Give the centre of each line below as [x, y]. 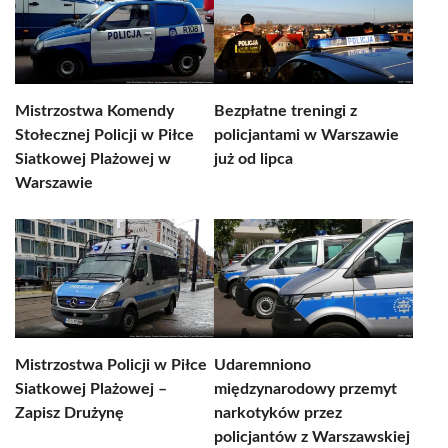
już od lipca [253, 159]
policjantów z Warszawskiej [312, 437]
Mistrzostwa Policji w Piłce [111, 365]
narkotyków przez [278, 413]
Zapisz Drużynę [69, 413]
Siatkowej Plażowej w [93, 159]
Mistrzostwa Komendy [94, 111]
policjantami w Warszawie [306, 135]
